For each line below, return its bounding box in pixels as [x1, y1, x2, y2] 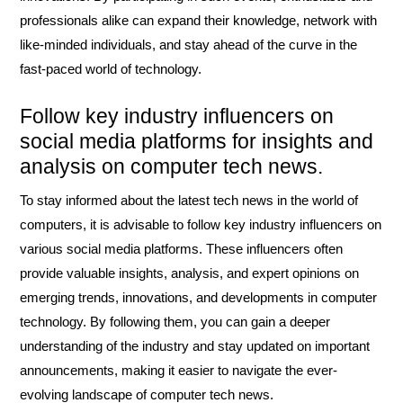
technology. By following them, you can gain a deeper [20, 314, 330, 329]
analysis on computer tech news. [20, 155, 323, 178]
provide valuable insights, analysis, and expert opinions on [20, 265, 359, 281]
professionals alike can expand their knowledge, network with [20, 13, 377, 28]
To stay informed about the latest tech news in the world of [20, 193, 358, 208]
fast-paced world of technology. [20, 61, 201, 76]
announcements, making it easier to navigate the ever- [20, 363, 337, 378]
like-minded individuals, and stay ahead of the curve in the [20, 37, 357, 52]
